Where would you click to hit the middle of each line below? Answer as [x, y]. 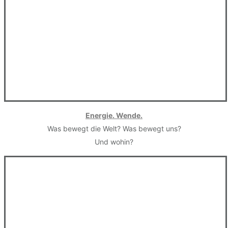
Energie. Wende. [114, 116]
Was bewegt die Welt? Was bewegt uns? [114, 129]
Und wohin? [114, 142]
